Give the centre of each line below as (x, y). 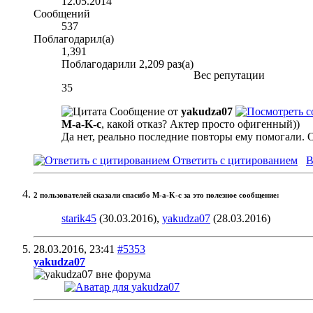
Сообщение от (144, 111)
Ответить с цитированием (234, 160)
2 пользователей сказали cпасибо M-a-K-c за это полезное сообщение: (156, 195)
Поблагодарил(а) (74, 38)
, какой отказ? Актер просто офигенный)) (201, 124)
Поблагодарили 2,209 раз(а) (128, 64)
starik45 (79, 219)
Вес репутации (229, 75)
